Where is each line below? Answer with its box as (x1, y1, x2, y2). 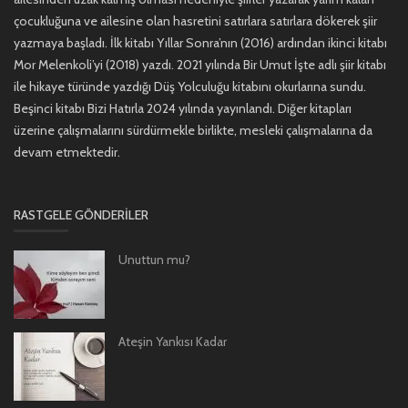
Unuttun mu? (118, 250, 190, 268)
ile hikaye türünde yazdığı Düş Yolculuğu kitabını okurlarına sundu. (14, 77, 366, 95)
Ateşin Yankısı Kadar (118, 332, 227, 350)
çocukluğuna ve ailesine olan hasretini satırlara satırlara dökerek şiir (14, 12, 377, 29)
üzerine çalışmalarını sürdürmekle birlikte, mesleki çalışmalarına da (14, 121, 372, 138)
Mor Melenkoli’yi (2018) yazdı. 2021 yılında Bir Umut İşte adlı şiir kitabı (14, 56, 386, 73)
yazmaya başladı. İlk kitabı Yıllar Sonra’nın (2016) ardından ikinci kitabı (14, 34, 387, 51)
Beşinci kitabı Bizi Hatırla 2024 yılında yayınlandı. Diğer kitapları (14, 99, 352, 117)
